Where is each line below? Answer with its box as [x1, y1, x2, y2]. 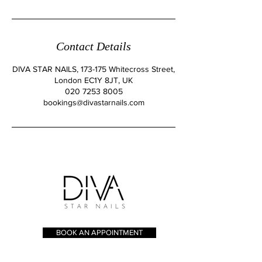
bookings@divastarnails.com [43, 98, 144, 107]
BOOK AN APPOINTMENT [56, 228, 143, 237]
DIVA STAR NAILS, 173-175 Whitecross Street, [12, 64, 175, 74]
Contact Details [56, 40, 131, 53]
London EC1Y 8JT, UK [54, 75, 133, 85]
